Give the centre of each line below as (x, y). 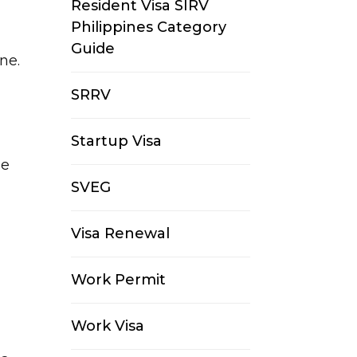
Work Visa (108, 326)
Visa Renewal (121, 234)
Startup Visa (117, 141)
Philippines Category (149, 27)
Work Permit (119, 280)
